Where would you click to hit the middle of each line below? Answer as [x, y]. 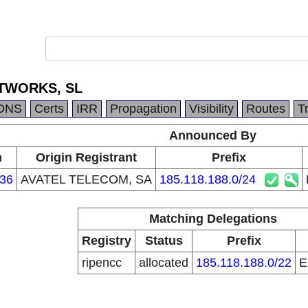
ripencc [102, 263]
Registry [107, 241]
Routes [266, 109]
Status [164, 241]
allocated [164, 263]
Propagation [143, 109]
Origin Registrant [86, 157]
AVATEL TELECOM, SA [86, 179]
